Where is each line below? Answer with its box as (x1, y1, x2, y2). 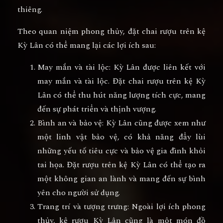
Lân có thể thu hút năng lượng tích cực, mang (37, 89, 206, 102)
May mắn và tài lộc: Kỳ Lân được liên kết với (37, 61, 206, 74)
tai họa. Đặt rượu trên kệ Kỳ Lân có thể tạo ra (37, 159, 206, 171)
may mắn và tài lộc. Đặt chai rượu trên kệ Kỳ (37, 75, 206, 88)
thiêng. (17, 3, 42, 16)
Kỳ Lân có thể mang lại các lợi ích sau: (17, 39, 156, 52)
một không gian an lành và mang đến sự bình (37, 173, 206, 185)
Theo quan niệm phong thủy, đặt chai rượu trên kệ (17, 25, 206, 38)
